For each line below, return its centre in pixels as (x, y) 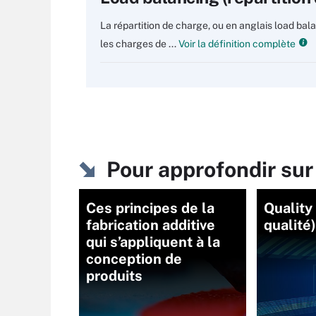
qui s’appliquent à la (153, 242)
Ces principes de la (150, 208)
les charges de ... (138, 44)
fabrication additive (151, 225)
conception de (134, 259)
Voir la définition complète (236, 44)
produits (114, 276)
